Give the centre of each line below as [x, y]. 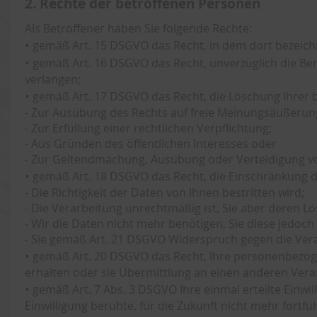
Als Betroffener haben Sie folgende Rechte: [138, 28]
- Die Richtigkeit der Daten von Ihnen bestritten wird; [165, 192]
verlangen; [53, 79]
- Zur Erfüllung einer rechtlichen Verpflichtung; [148, 128]
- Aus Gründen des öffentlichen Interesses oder [151, 144]
